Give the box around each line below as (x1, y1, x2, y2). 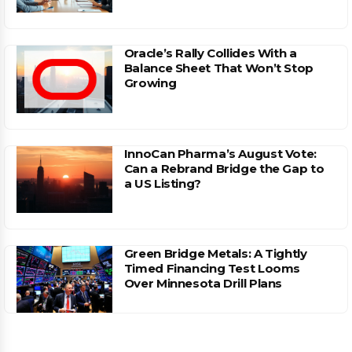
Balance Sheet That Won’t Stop (123, 60, 313, 76)
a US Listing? (123, 175, 201, 191)
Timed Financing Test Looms (123, 260, 301, 276)
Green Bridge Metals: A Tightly (123, 245, 307, 261)
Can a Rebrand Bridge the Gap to (123, 160, 324, 176)
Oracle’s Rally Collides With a (123, 46, 297, 61)
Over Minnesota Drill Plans (123, 275, 283, 291)
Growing (123, 75, 177, 91)
